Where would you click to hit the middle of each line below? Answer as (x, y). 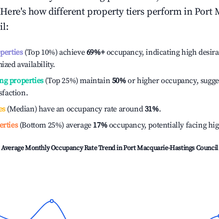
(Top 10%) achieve (54, 52)
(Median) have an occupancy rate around (75, 109)
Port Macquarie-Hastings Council (171, 148)
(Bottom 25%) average (55, 125)
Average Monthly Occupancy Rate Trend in (62, 148)
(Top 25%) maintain (77, 81)
